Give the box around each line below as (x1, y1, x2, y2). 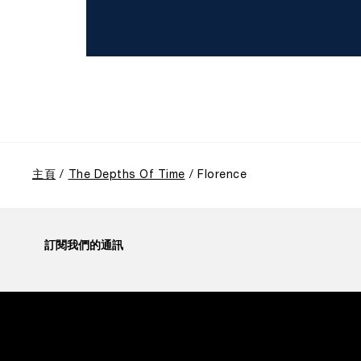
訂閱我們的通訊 (44, 236, 123, 252)
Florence (197, 169, 247, 180)
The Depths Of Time (68, 169, 185, 180)
